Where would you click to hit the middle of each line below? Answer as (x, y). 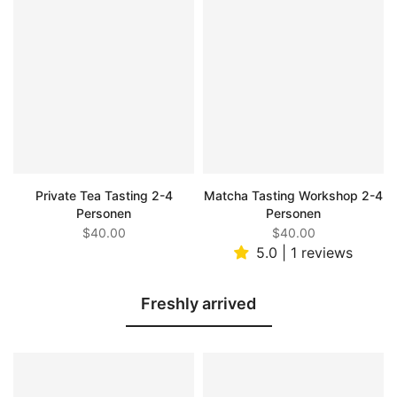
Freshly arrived (198, 303)
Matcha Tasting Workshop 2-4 (293, 195)
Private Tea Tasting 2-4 (104, 195)
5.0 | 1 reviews (304, 252)
